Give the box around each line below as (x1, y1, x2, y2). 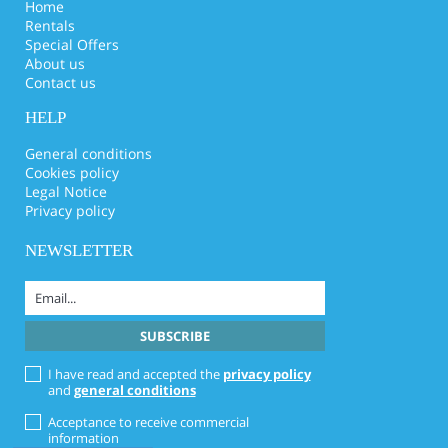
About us (25, 54, 85, 73)
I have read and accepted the (47, 365, 223, 383)
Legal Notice (25, 182, 107, 201)
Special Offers (25, 35, 119, 54)
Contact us (25, 73, 96, 92)
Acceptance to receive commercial (47, 413, 249, 431)
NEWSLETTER (25, 241, 133, 260)
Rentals (25, 16, 75, 35)
